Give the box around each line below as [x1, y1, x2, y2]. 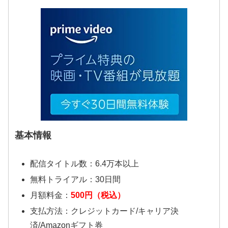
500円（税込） [70, 191, 127, 200]
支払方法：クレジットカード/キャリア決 [30, 207, 179, 216]
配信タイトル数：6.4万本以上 [30, 159, 139, 168]
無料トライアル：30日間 [30, 175, 121, 184]
